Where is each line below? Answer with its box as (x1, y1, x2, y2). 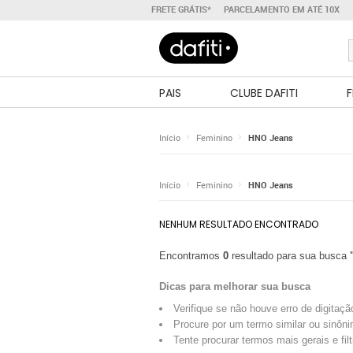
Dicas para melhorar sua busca (159, 281, 310, 292)
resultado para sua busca (229, 250, 350, 262)
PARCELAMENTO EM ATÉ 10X (224, 4, 340, 15)
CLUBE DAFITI (230, 85, 298, 101)
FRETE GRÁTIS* (151, 4, 211, 15)
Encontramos (159, 250, 223, 262)
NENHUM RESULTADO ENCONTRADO (159, 217, 318, 231)
